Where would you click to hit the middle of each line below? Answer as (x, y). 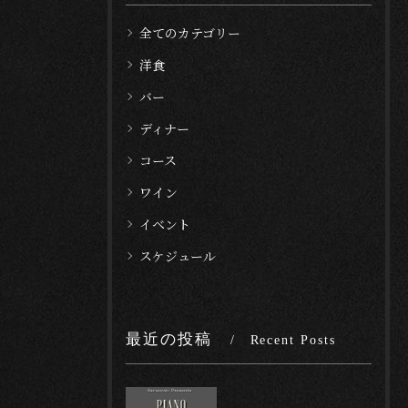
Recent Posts (293, 340)
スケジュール (178, 256)
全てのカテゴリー (190, 33)
